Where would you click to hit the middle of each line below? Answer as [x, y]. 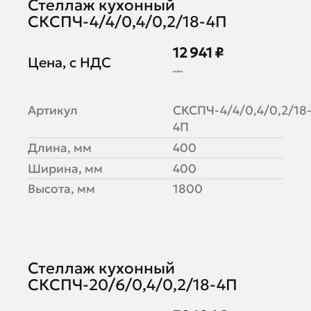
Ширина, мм [65, 168]
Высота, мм [61, 189]
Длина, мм [59, 148]
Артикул [52, 111]
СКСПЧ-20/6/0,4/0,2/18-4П [132, 284]
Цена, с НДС [69, 62]
